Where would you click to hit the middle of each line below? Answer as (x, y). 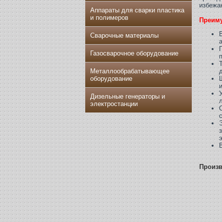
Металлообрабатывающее (130, 71)
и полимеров (109, 18)
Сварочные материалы (124, 35)
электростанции (114, 104)
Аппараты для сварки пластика (137, 10)
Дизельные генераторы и (128, 96)
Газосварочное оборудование (134, 53)
